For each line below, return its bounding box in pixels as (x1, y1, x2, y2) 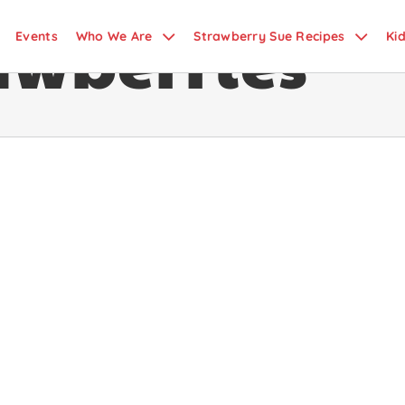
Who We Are (75, 28, 153, 44)
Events (15, 28, 58, 44)
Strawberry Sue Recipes (193, 28, 345, 44)
